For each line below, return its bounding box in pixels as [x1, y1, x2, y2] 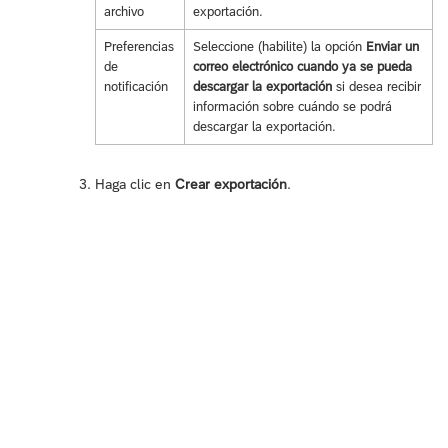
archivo [103, 4, 144, 20]
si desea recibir [331, 79, 421, 95]
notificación [103, 79, 168, 95]
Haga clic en [95, 176, 175, 193]
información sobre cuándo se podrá [192, 99, 392, 115]
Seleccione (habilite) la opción [192, 39, 366, 55]
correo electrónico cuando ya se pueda [192, 59, 412, 75]
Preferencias [103, 39, 174, 55]
